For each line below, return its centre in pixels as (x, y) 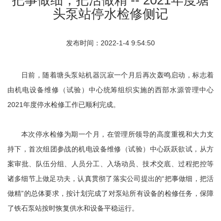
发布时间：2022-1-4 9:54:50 (110, 43)
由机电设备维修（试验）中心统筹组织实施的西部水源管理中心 (110, 90)
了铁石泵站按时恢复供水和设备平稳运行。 (73, 208)
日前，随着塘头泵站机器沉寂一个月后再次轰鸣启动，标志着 (117, 75)
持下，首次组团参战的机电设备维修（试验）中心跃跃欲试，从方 (110, 149)
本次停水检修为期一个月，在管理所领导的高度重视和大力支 (117, 134)
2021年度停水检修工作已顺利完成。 (64, 104)
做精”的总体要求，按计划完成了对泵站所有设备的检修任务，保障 (110, 193)
